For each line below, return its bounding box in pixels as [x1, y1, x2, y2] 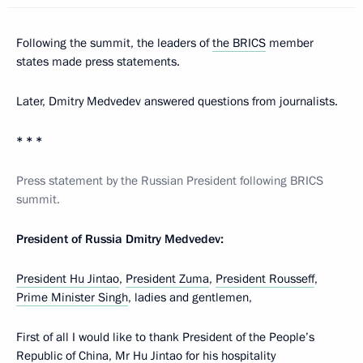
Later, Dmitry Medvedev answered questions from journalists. [16, 92, 338, 109]
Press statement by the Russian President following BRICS [16, 172, 323, 189]
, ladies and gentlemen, [128, 288, 252, 305]
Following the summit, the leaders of [16, 34, 212, 51]
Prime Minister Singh [16, 288, 128, 305]
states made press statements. [16, 53, 180, 70]
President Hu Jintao [16, 270, 119, 287]
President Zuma [126, 270, 209, 287]
